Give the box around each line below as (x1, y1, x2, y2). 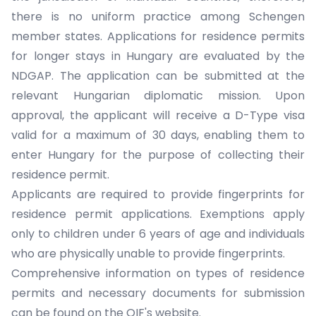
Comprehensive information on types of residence (11, 265, 305, 281)
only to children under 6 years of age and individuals (11, 226, 305, 242)
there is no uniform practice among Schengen (11, 8, 305, 25)
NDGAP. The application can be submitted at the (11, 68, 305, 84)
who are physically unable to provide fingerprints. (11, 245, 291, 262)
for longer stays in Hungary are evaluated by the (11, 48, 305, 64)
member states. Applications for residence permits (11, 28, 305, 44)
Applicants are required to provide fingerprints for (11, 186, 305, 202)
